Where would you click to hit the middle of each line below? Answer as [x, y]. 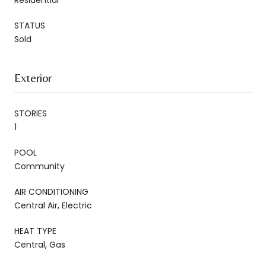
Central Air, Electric [53, 205]
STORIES [31, 113]
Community [39, 166]
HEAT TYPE [35, 231]
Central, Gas [40, 244]
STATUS [30, 25]
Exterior [33, 77]
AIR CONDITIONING [51, 191]
